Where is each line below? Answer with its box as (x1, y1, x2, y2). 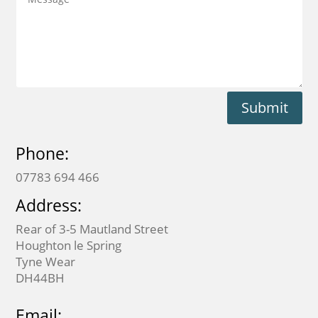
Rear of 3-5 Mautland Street (16, 221, 169, 238)
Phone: (16, 142, 70, 165)
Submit (241, 98, 288, 118)
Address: (16, 194, 82, 217)
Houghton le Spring (16, 237, 122, 254)
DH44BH (16, 270, 65, 287)
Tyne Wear (16, 253, 76, 270)
